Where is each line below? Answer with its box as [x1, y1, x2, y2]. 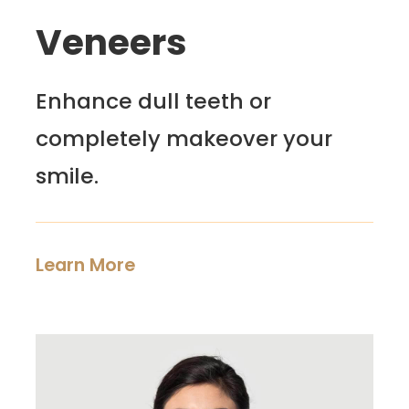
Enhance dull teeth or [36, 86, 272, 117]
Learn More [36, 252, 136, 278]
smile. [36, 161, 100, 192]
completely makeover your [36, 123, 333, 154]
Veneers [36, 16, 188, 68]
